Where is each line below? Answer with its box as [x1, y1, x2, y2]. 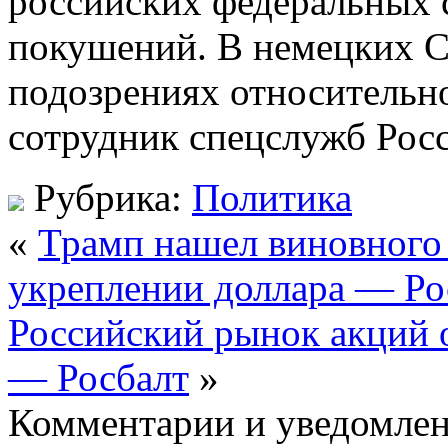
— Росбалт [8, 355, 189, 399]
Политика [192, 175, 352, 219]
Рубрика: [24, 175, 192, 219]
